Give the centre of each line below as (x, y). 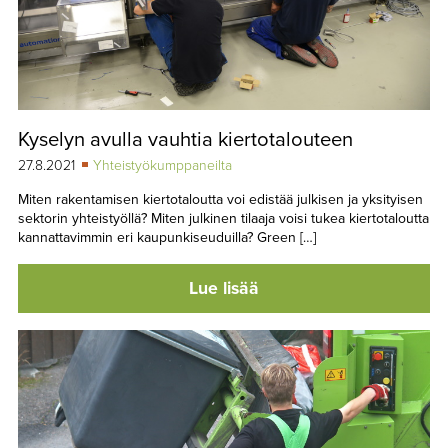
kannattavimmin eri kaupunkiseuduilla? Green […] (166, 237)
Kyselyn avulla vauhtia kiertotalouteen (185, 139)
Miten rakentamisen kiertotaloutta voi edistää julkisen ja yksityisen (220, 199)
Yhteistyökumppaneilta (162, 165)
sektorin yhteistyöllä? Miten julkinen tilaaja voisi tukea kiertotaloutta (223, 218)
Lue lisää (224, 288)
